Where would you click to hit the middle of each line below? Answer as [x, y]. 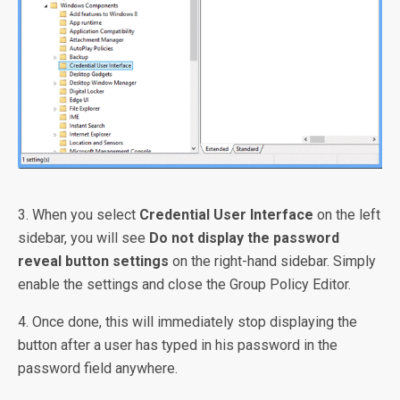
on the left [347, 214]
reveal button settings [93, 261]
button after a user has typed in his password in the [178, 345]
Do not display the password [244, 237]
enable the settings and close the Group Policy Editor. [184, 284]
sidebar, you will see [83, 237]
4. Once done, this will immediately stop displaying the [187, 321]
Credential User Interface [226, 214]
